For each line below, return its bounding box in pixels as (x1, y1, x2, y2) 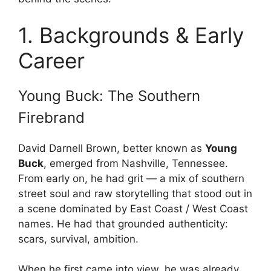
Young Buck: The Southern (18, 87, 200, 105)
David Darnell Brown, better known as (18, 142, 205, 154)
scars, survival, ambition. (18, 232, 139, 245)
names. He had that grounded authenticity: (18, 217, 228, 230)
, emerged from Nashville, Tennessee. (44, 157, 228, 169)
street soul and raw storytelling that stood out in (18, 187, 252, 200)
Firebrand (18, 108, 85, 126)
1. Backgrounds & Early (18, 22, 244, 48)
